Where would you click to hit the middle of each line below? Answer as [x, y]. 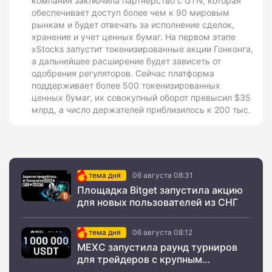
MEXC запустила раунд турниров [157, 247]
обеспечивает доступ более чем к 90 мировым [131, 13]
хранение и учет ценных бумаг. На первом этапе [134, 37]
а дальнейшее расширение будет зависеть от [126, 61]
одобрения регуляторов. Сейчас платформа [123, 73]
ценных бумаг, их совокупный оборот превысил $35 [141, 98]
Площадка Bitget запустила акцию [160, 190]
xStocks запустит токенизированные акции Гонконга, [142, 49]
